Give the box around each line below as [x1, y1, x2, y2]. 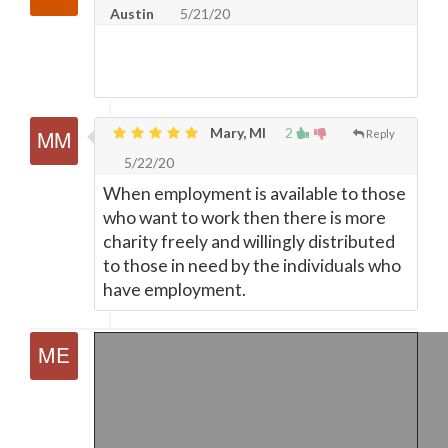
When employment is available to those [103, 183, 406, 204]
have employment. [103, 279, 246, 300]
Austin [110, 5, 154, 22]
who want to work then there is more [103, 207, 386, 228]
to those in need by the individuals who [103, 255, 401, 276]
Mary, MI [207, 124, 266, 141]
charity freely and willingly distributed [103, 231, 395, 252]
